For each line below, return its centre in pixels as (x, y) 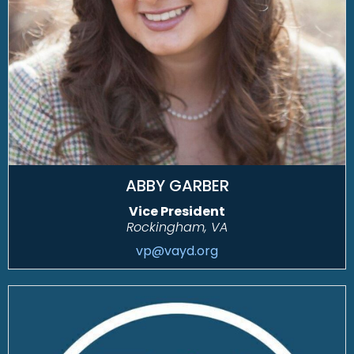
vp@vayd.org (177, 251)
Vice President (177, 212)
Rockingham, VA (177, 228)
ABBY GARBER (177, 186)
